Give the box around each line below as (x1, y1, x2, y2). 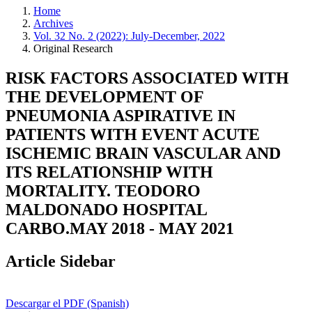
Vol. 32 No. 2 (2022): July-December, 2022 (33, 30, 225, 42)
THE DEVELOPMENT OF (6, 87, 203, 106)
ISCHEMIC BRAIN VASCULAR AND (6, 143, 281, 162)
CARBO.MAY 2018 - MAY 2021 (6, 219, 234, 237)
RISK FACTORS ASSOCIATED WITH (6, 68, 289, 87)
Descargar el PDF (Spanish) (6, 297, 129, 309)
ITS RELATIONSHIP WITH (6, 162, 213, 181)
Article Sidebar (6, 251, 116, 270)
